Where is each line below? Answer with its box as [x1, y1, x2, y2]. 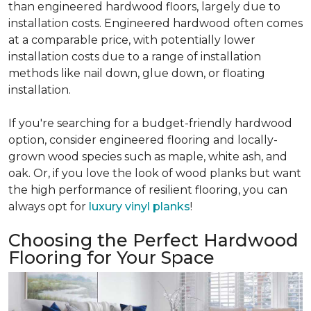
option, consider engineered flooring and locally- [8, 133, 278, 147]
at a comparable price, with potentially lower [8, 33, 255, 47]
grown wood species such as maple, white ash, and [8, 150, 287, 164]
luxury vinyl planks [89, 200, 190, 214]
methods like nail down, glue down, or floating [8, 67, 265, 81]
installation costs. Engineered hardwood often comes [8, 17, 303, 31]
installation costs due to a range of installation [8, 50, 261, 64]
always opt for [8, 200, 89, 214]
